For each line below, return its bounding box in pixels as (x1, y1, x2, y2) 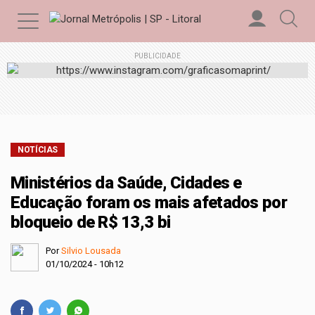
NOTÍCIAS (18, 145, 58, 155)
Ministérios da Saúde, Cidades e (11, 173, 242, 193)
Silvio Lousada (61, 245, 121, 256)
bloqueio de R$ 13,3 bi (11, 212, 171, 232)
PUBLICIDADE (134, 52, 181, 60)
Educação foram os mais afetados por (11, 193, 287, 212)
